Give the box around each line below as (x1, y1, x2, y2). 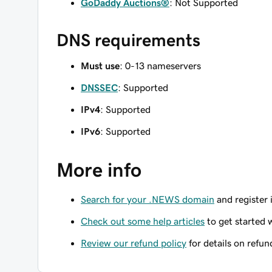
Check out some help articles (81, 216, 205, 226)
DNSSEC (81, 83, 118, 92)
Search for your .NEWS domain (81, 194, 214, 204)
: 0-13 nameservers (120, 61, 201, 70)
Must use (81, 61, 120, 70)
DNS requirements (56, 32, 200, 49)
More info (56, 160, 141, 180)
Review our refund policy (81, 238, 186, 248)
